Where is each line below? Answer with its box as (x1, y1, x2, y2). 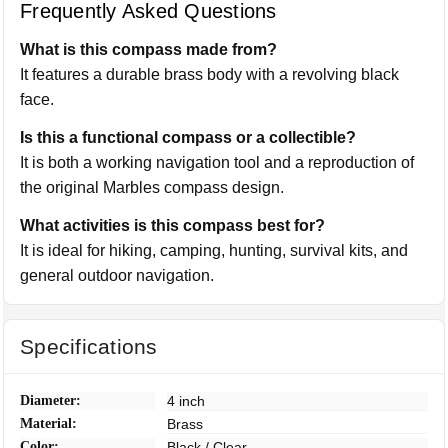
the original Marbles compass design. (20, 178, 285, 196)
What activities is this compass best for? (20, 216, 326, 234)
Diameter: (20, 392, 82, 408)
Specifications (20, 334, 158, 358)
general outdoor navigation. (20, 266, 215, 284)
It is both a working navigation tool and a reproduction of (20, 153, 415, 171)
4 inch (167, 392, 206, 409)
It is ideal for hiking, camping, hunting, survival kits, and (20, 241, 409, 259)
